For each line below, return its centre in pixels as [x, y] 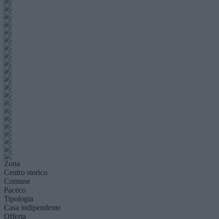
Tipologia [19, 199]
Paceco [15, 190]
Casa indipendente [32, 208]
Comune [17, 181]
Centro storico [26, 173]
